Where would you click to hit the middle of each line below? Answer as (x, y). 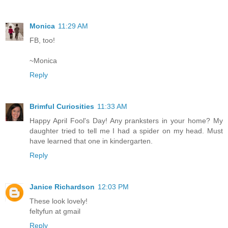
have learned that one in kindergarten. (91, 141)
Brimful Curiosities (62, 107)
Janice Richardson (62, 187)
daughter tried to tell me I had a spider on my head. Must (126, 131)
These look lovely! (59, 201)
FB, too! (42, 40)
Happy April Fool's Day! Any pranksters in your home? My (126, 121)
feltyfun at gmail (55, 211)
